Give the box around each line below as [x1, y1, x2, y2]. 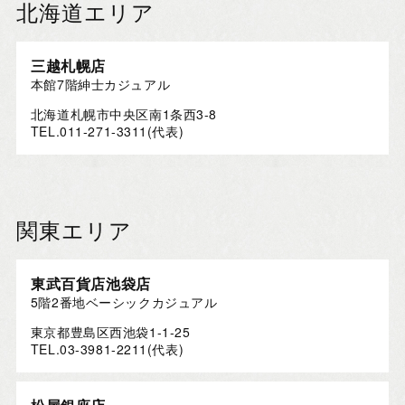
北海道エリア [15, 2, 155, 26]
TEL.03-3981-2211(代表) [30, 340, 184, 359]
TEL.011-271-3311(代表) [30, 122, 184, 141]
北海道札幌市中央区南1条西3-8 [30, 105, 217, 124]
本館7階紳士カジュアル [30, 75, 171, 94]
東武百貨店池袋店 [30, 273, 152, 295]
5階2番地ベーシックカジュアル [30, 293, 218, 312]
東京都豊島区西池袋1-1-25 [30, 323, 191, 342]
